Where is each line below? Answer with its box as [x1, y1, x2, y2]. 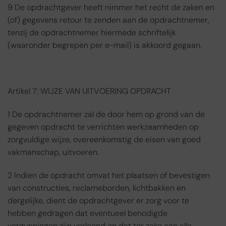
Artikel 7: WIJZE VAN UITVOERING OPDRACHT [8, 86, 171, 97]
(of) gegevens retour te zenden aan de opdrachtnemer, [8, 14, 209, 25]
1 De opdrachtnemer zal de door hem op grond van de [8, 109, 205, 120]
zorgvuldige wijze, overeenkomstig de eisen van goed [8, 134, 201, 145]
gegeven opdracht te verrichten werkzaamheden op [8, 122, 199, 133]
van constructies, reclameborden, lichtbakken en [8, 183, 186, 194]
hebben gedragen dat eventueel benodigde [8, 208, 167, 219]
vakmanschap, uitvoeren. [8, 147, 99, 158]
